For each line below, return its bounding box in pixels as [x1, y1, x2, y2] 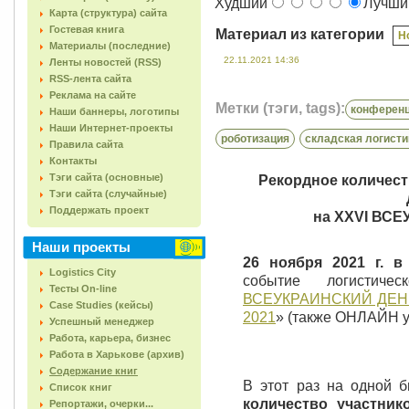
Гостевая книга [49, 24, 124, 35]
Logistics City [49, 267, 116, 278]
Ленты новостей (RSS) [49, 57, 162, 68]
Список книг [49, 382, 112, 393]
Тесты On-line [49, 283, 117, 294]
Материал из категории [215, 26, 388, 42]
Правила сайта [49, 139, 123, 150]
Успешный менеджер [49, 316, 154, 327]
